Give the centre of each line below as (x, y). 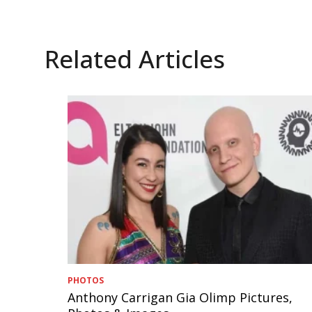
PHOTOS (86, 280)
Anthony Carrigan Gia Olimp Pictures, (180, 297)
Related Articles (135, 58)
